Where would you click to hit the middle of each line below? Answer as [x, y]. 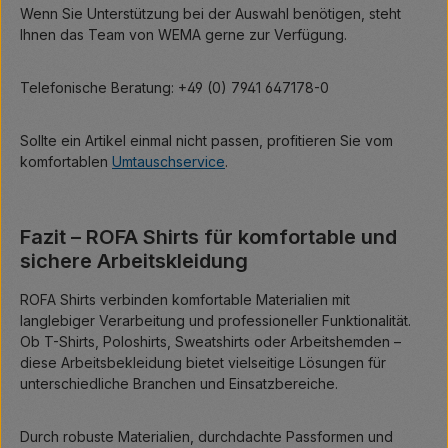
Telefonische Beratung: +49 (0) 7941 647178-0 [174, 88]
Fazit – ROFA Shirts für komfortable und [208, 237]
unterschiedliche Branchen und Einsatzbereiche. [179, 384]
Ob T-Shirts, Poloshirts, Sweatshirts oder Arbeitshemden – [210, 342]
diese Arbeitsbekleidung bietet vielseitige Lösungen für [203, 363]
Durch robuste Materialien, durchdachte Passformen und [206, 437]
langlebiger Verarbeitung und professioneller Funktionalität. [215, 321]
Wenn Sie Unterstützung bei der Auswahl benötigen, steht [210, 14]
